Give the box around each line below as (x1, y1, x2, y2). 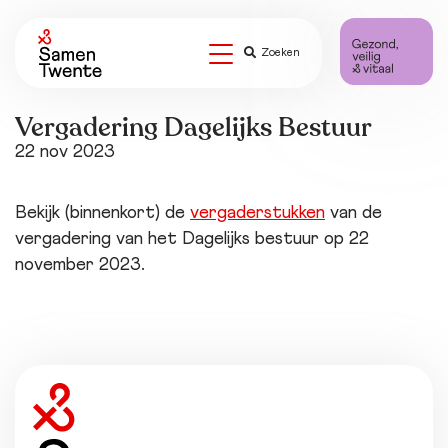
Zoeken (260, 46, 300, 59)
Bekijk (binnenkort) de (15, 204, 190, 222)
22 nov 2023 (15, 143, 115, 161)
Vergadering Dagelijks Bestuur (15, 110, 372, 145)
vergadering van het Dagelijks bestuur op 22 (15, 230, 369, 248)
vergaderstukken (190, 204, 325, 222)
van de (325, 204, 382, 222)
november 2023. (15, 256, 145, 274)
